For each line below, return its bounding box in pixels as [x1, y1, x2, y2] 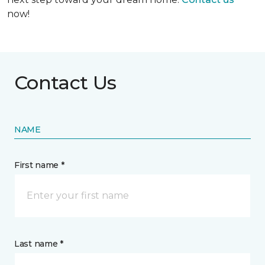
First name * [14, 159, 64, 170]
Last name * [14, 238, 63, 249]
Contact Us [14, 70, 117, 94]
